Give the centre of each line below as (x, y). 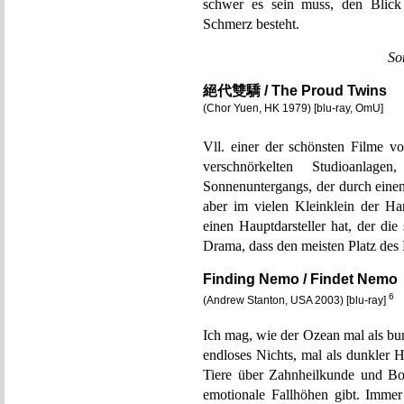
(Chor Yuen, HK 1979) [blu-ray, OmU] (293, 108)
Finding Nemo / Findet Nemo (300, 279)
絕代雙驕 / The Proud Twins (295, 91)
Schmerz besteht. (251, 24)
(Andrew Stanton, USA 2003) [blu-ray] (296, 300)
